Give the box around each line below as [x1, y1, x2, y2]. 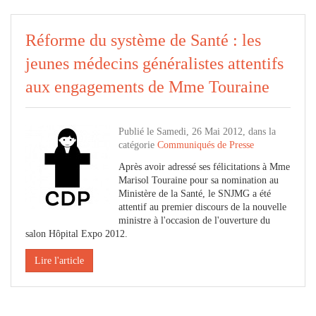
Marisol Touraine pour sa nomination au [119, 175, 279, 186]
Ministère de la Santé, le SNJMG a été [119, 188, 271, 199]
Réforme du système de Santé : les [25, 31, 261, 49]
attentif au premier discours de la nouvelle [119, 202, 286, 212]
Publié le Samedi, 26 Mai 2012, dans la [119, 126, 276, 137]
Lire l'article [35, 255, 84, 266]
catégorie [119, 140, 157, 150]
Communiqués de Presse [157, 140, 254, 150]
